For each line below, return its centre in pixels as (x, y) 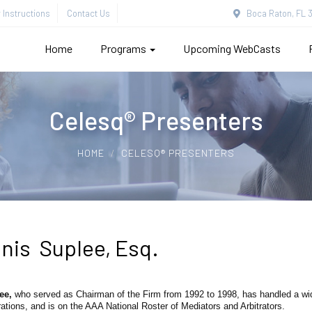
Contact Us (88, 13)
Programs (124, 48)
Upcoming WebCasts (232, 48)
